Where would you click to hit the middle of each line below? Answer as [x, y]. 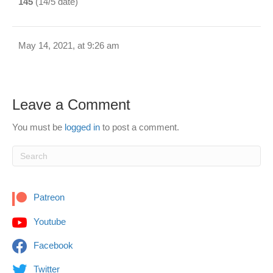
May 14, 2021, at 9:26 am [69, 46]
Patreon [48, 197]
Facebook [52, 245]
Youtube [48, 221]
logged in [82, 127]
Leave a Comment [71, 105]
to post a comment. [140, 127]
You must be [38, 127]
